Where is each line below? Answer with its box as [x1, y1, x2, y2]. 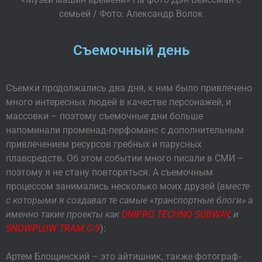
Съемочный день [73, 42, 189, 59]
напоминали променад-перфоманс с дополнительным [6, 125, 244, 136]
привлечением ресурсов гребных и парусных [6, 139, 202, 150]
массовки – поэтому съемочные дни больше [6, 111, 203, 122]
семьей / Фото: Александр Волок [59, 8, 203, 20]
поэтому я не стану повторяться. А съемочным [6, 167, 213, 178]
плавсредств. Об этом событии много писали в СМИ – [6, 153, 244, 164]
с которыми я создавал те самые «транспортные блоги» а [6, 195, 253, 206]
